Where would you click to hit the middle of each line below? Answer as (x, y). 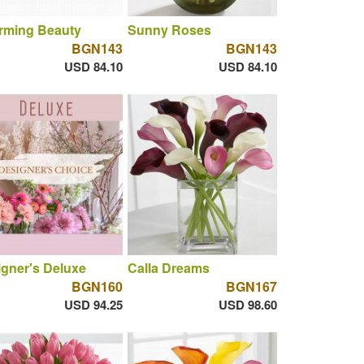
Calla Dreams (168, 268)
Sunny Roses (169, 29)
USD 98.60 (247, 305)
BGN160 (97, 287)
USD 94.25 (93, 305)
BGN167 (251, 287)
